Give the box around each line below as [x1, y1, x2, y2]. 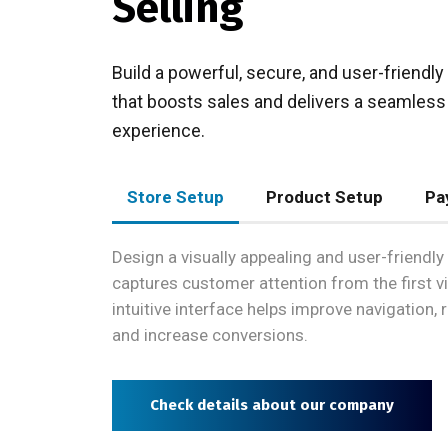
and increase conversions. [112, 325, 308, 345]
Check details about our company [150, 396, 394, 414]
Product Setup [266, 187, 383, 207]
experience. [112, 120, 205, 141]
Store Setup [127, 187, 224, 207]
